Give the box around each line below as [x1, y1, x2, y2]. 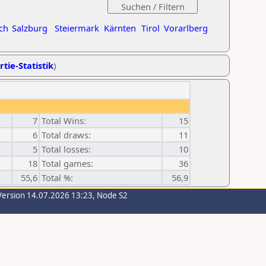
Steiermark [55, 22, 99, 34]
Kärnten [104, 22, 136, 34]
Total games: [42, 157, 93, 169]
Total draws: [42, 129, 91, 141]
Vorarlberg [164, 22, 208, 34]
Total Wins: [42, 115, 86, 126]
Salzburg [12, 22, 47, 34]
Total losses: [42, 143, 91, 155]
